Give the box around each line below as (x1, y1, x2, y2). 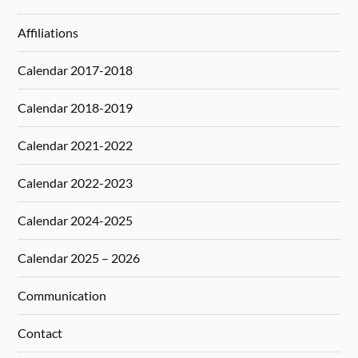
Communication (18, 288, 107, 304)
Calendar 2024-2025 (18, 213, 133, 229)
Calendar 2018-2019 (18, 100, 133, 116)
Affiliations (18, 25, 79, 41)
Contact (18, 325, 63, 341)
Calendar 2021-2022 (18, 137, 133, 153)
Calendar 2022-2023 (18, 175, 133, 191)
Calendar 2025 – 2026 (18, 250, 141, 266)
